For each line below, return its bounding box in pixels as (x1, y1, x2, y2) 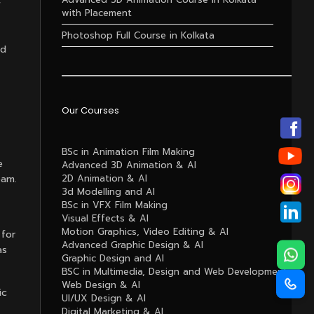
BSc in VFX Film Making (61, 198, 168, 212)
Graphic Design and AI (61, 252, 164, 265)
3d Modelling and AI (61, 185, 155, 198)
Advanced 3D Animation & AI (61, 158, 196, 172)
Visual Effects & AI (61, 212, 149, 225)
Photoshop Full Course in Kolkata (61, 29, 214, 42)
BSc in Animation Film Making (61, 145, 195, 158)
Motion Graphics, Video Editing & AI (61, 225, 228, 238)
